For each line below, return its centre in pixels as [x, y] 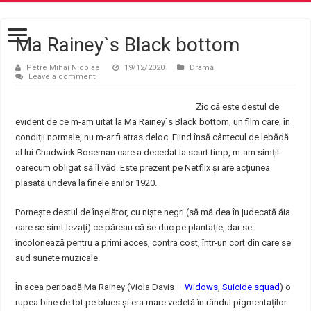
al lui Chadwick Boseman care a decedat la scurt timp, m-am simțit [148, 152]
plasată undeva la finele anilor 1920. [86, 183]
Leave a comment [62, 77]
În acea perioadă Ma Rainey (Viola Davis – [100, 287]
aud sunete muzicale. [58, 258]
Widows [202, 287]
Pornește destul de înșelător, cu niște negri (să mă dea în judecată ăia [153, 212]
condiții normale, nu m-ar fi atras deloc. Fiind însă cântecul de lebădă [152, 137]
